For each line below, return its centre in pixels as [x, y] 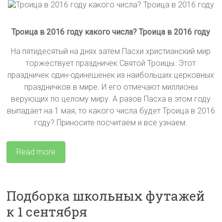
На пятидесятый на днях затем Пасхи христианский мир [111, 52]
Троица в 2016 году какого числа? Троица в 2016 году [111, 32]
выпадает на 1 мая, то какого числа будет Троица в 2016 [111, 111]
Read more [36, 152]
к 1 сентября [47, 212]
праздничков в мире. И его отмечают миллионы [111, 87]
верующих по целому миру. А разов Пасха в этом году [111, 99]
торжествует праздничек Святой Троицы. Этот [111, 63]
